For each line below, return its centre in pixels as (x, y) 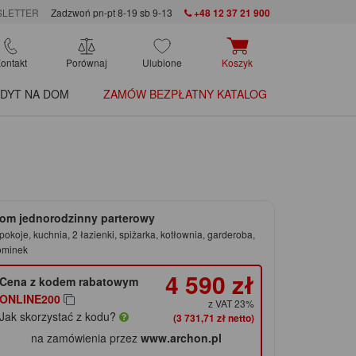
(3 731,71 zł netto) (213, 318)
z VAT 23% (231, 304)
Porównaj (86, 63)
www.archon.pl (182, 338)
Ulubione (162, 63)
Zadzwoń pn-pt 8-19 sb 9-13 (111, 13)
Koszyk (237, 63)
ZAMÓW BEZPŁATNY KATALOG (185, 94)
